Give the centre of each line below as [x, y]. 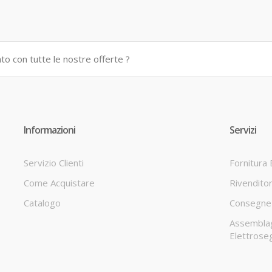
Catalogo [42, 203]
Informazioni [49, 130]
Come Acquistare [59, 183]
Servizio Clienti [54, 163]
